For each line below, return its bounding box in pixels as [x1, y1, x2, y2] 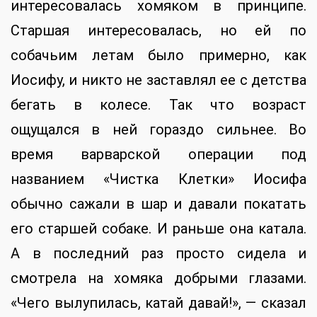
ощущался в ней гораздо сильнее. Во [11, 121, 306, 139]
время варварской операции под [11, 146, 306, 163]
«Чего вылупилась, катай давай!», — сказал [11, 294, 306, 312]
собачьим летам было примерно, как [11, 47, 306, 64]
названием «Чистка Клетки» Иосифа [11, 171, 306, 188]
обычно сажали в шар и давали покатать [11, 195, 306, 213]
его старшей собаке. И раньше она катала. [11, 220, 306, 238]
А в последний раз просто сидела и [11, 245, 306, 263]
